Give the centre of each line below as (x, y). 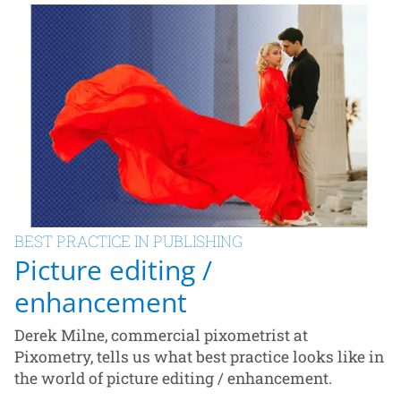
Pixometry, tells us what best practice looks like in (199, 356)
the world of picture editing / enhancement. (173, 378)
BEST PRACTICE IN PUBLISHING (128, 241)
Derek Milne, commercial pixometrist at (161, 335)
